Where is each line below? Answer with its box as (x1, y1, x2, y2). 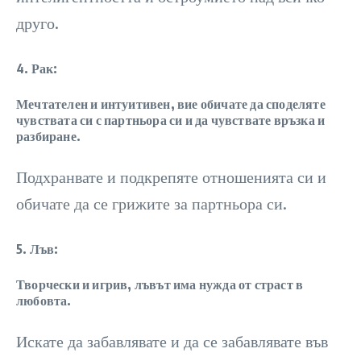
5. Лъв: (16, 241, 59, 257)
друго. (16, 12, 59, 33)
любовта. (16, 293, 72, 309)
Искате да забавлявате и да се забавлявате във (16, 330, 328, 351)
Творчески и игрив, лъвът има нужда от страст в (16, 276, 304, 293)
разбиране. (16, 128, 81, 144)
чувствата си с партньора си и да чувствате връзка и (16, 112, 326, 128)
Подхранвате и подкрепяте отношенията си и (16, 166, 326, 187)
